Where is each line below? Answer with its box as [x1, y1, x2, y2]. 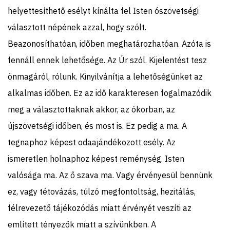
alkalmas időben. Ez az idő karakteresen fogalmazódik [8, 87, 212, 98]
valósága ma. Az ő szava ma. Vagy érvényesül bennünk [8, 169, 213, 180]
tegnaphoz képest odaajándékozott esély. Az [8, 137, 176, 147]
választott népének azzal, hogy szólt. [8, 22, 146, 32]
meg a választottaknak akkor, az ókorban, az [8, 104, 175, 114]
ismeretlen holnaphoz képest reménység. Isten [8, 153, 184, 164]
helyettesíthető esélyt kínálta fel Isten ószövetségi [8, 5, 199, 16]
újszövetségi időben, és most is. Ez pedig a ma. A [8, 120, 187, 131]
